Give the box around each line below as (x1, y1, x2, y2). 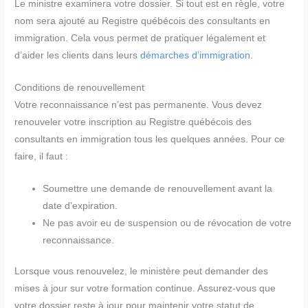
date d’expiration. (43, 200, 118, 211)
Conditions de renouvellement (14, 82, 145, 93)
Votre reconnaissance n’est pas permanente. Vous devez (14, 100, 263, 111)
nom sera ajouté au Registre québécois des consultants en (14, 16, 271, 27)
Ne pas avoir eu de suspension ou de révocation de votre (43, 217, 292, 228)
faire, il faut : (14, 151, 69, 162)
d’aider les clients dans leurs (14, 50, 141, 61)
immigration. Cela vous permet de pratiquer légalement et (14, 33, 266, 44)
